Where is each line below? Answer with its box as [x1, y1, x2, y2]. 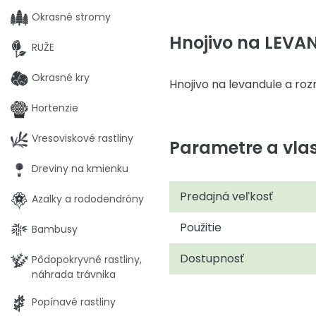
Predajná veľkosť [180, 188, 273, 205]
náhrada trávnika [32, 267, 116, 281]
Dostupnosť [180, 250, 244, 267]
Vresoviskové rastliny [32, 131, 133, 145]
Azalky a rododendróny [32, 192, 144, 206]
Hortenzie [32, 101, 78, 115]
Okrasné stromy [32, 10, 111, 24]
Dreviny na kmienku [32, 162, 128, 176]
